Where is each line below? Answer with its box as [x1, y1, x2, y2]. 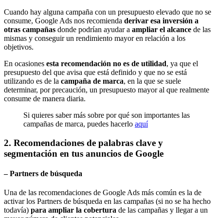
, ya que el [166, 59, 198, 68]
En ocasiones [4, 59, 46, 68]
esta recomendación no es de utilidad [46, 59, 166, 68]
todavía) [4, 206, 29, 215]
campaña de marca [61, 77, 124, 86]
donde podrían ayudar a [57, 25, 132, 34]
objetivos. [4, 43, 34, 52]
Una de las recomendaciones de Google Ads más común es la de [4, 188, 201, 197]
